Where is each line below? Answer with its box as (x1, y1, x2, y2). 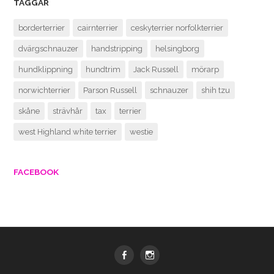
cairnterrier (78, 23, 119, 33)
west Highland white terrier (18, 127, 117, 137)
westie (130, 127, 154, 137)
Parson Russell (83, 86, 138, 95)
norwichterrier (18, 86, 71, 95)
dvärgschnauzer (18, 44, 79, 54)
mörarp (191, 65, 220, 75)
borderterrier (18, 23, 65, 33)
